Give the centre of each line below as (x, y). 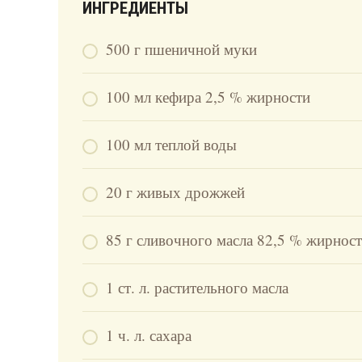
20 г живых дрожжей (175, 192)
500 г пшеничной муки (181, 48)
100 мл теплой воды (171, 144)
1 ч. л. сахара (149, 335)
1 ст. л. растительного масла (197, 287)
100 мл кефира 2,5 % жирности (208, 96)
